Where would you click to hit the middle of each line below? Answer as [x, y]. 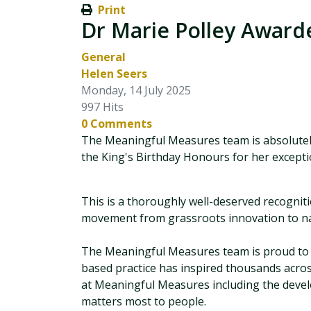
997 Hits [102, 107]
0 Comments [117, 124]
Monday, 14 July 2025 [136, 90]
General [103, 57]
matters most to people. [144, 301]
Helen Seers [114, 74]
